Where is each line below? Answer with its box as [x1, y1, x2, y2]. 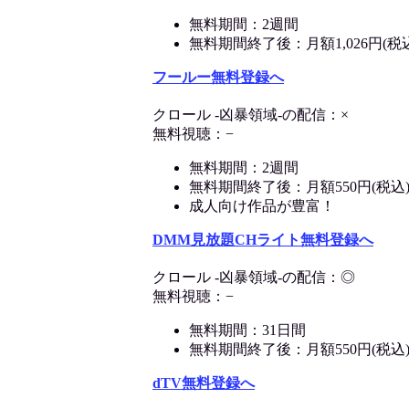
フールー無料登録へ [152, 69, 284, 86]
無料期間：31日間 [189, 322, 306, 339]
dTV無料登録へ [152, 375, 255, 392]
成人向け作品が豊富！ [189, 198, 335, 215]
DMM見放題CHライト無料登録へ [152, 232, 373, 248]
